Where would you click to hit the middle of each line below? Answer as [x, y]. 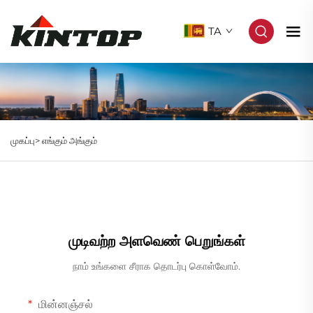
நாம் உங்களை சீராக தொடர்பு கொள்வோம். [156, 266]
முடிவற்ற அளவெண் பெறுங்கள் [156, 241]
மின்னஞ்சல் [64, 304]
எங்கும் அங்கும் [70, 140]
